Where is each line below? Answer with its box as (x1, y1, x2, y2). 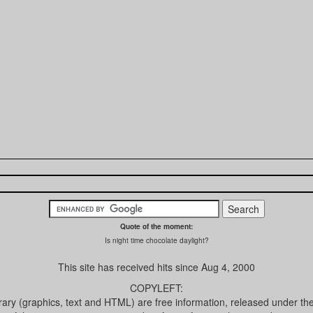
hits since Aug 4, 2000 (157, 260, 255, 275)
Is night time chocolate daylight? (104, 235, 209, 246)
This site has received (58, 260, 157, 275)
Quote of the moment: (120, 221, 193, 232)
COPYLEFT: (130, 281, 183, 296)
